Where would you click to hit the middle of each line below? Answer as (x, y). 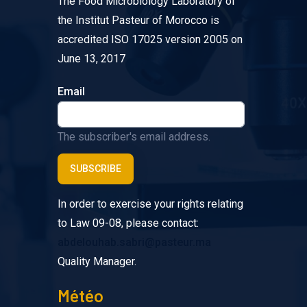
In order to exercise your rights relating (151, 204)
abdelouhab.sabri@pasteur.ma (135, 242)
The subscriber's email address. (134, 137)
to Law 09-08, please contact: (128, 223)
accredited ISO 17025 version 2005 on (150, 39)
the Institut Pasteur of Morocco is (139, 20)
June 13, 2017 (92, 59)
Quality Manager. (97, 261)
